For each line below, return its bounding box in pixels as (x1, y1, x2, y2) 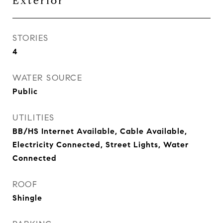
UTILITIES (12, 112, 55, 123)
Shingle (12, 193, 42, 203)
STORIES (12, 33, 49, 43)
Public (12, 87, 38, 96)
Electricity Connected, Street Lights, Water (12, 140, 189, 149)
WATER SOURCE (12, 73, 82, 83)
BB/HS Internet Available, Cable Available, (12, 126, 187, 136)
